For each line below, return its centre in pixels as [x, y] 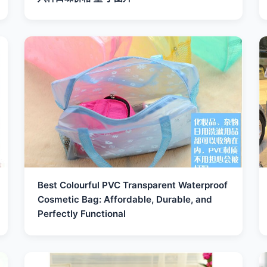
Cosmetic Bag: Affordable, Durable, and [125, 199]
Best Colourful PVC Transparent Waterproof [133, 185]
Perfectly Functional [82, 214]
